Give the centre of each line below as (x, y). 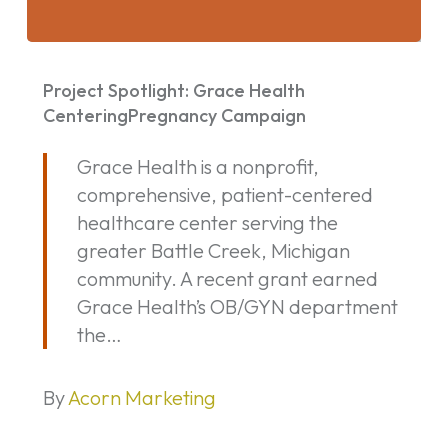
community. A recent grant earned (227, 279)
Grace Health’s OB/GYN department (237, 307)
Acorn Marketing (141, 398)
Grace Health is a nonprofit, (197, 167)
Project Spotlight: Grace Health (173, 91)
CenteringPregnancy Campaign (174, 116)
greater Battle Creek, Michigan (213, 251)
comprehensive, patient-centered (224, 195)
